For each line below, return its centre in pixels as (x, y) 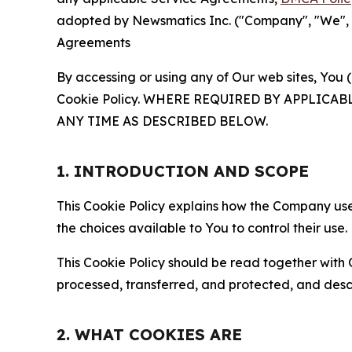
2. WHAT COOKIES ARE (149, 334)
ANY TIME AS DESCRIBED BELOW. (162, 121)
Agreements (93, 42)
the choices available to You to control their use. (202, 227)
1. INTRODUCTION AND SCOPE (183, 170)
